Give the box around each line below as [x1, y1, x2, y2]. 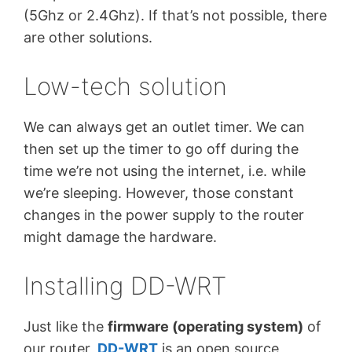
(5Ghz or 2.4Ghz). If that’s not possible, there [24, 7, 327, 24]
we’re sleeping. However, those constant [24, 185, 294, 202]
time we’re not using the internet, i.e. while [24, 163, 306, 180]
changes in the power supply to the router [24, 207, 304, 224]
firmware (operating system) [108, 317, 303, 335]
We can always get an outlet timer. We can [24, 119, 305, 136]
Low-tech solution [24, 71, 227, 101]
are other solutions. [24, 29, 152, 46]
